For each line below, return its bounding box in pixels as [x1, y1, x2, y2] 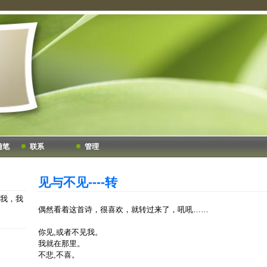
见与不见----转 [38, 175, 117, 189]
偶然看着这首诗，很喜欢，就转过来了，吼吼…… [38, 205, 209, 214]
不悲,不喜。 [38, 250, 79, 259]
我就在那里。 [38, 239, 85, 248]
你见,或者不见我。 [38, 228, 103, 237]
